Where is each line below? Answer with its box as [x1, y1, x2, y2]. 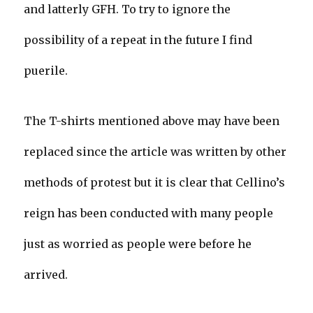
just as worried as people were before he [24, 236, 252, 251]
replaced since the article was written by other [24, 144, 287, 159]
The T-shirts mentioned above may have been [24, 113, 280, 128]
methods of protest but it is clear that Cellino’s [24, 175, 286, 189]
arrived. [24, 267, 68, 282]
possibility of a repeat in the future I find [24, 32, 253, 47]
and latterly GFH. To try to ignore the [24, 1, 231, 16]
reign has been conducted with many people [24, 205, 274, 220]
